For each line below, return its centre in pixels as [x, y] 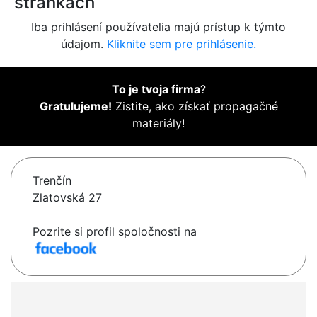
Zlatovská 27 [67, 198]
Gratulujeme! [75, 106]
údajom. [84, 44]
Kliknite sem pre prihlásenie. [181, 44]
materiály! [158, 123]
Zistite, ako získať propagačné [195, 106]
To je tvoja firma [156, 90]
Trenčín [52, 181]
